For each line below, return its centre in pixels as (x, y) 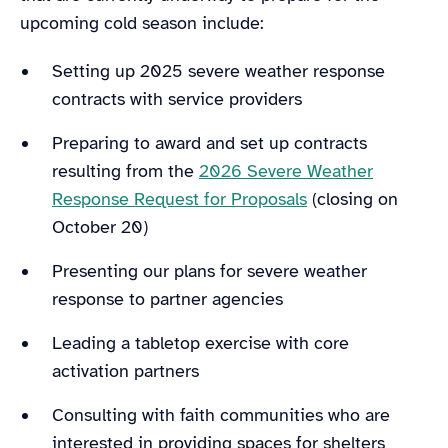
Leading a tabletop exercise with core (200, 342)
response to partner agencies (172, 298)
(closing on (352, 198)
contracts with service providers (179, 98)
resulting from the (125, 170)
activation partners (128, 370)
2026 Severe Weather (286, 170)
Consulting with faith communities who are (221, 414)
